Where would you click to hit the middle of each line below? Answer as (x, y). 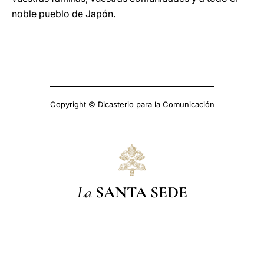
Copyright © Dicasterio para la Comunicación (132, 104)
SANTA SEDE (141, 192)
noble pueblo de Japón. (64, 14)
